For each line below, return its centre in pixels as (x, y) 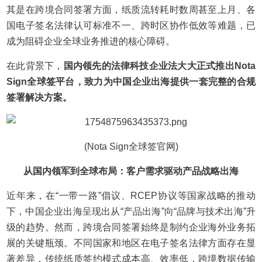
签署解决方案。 (39, 97)
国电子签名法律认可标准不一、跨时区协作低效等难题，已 (131, 25)
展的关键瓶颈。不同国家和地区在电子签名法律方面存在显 (131, 243)
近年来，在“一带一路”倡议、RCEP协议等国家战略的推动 (131, 196)
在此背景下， (35, 66)
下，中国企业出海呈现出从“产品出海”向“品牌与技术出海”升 (131, 211)
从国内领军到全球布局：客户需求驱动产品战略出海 (131, 171)
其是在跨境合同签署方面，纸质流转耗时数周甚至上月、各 (131, 10)
